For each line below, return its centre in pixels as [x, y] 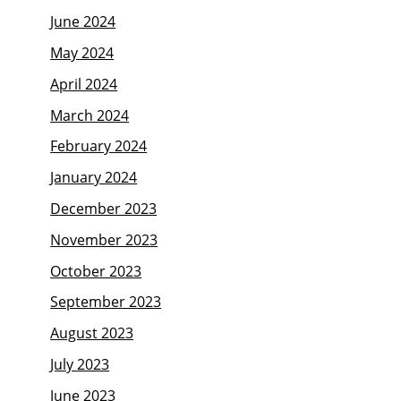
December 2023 [104, 209]
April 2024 [84, 84]
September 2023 [106, 302]
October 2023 [96, 271]
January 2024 [94, 178]
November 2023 [104, 239]
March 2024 [90, 115]
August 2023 [92, 333]
